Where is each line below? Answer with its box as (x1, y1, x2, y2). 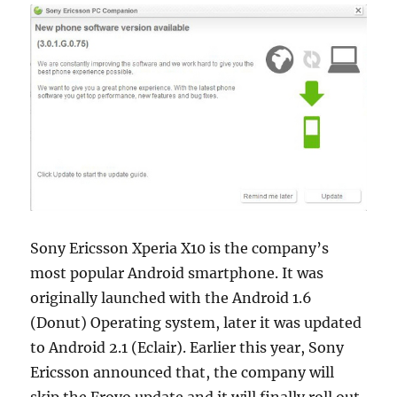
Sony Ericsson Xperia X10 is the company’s (30, 238, 330, 257)
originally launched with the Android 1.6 (30, 288, 313, 307)
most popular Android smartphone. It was (30, 263, 324, 282)
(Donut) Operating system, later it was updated (30, 313, 362, 331)
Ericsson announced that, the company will (30, 362, 335, 381)
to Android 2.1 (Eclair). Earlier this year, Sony (30, 338, 345, 356)
